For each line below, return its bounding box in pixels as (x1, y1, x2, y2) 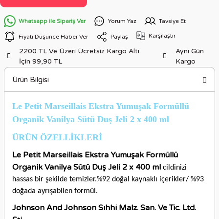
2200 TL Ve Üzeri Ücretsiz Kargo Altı (19, 47, 140, 55)
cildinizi (161, 164, 187, 172)
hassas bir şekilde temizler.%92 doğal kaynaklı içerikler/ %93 (12, 175, 204, 183)
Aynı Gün (175, 47, 204, 55)
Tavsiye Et (159, 17, 186, 24)
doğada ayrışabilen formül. (12, 187, 98, 195)
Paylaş (110, 33, 128, 40)
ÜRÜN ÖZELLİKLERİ (12, 132, 102, 142)
